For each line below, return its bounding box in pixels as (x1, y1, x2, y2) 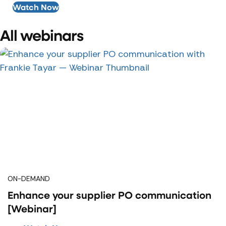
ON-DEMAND (8, 174, 50, 183)
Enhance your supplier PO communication (8, 188, 211, 202)
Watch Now (13, 2, 59, 13)
